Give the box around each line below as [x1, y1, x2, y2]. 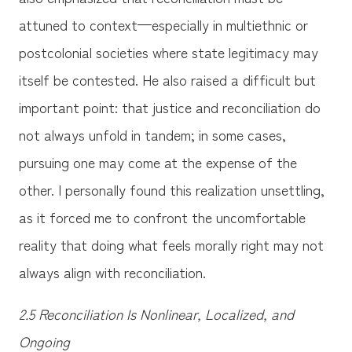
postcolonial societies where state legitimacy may [18, 42, 318, 63]
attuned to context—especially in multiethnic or [18, 14, 308, 35]
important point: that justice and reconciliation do [18, 97, 321, 118]
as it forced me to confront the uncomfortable [18, 207, 306, 228]
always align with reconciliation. [18, 262, 210, 283]
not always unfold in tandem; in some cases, [18, 124, 286, 145]
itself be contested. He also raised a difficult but [18, 69, 316, 90]
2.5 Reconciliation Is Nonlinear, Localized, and [18, 303, 294, 324]
